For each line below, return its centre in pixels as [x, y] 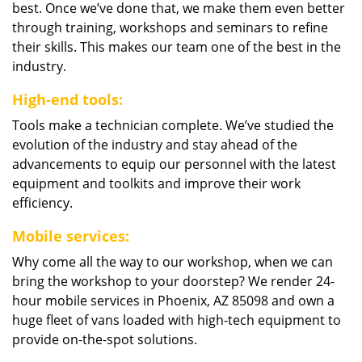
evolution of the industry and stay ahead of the [155, 145]
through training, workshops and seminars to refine [170, 27]
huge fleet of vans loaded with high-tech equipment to [177, 320]
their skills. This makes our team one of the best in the [177, 47]
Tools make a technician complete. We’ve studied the [173, 125]
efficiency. [42, 203]
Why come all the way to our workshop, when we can [173, 262]
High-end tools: [67, 99]
